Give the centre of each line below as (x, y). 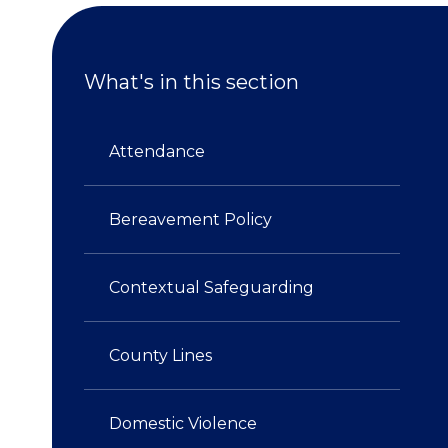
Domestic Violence (183, 423)
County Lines (161, 355)
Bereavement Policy (191, 219)
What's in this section (192, 82)
